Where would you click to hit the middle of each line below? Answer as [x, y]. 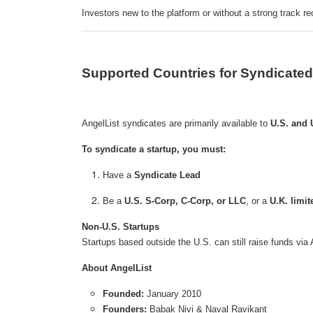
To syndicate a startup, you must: [154, 150]
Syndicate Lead [167, 175]
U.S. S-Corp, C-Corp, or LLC [185, 201]
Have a [118, 175]
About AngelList [117, 268]
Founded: [123, 294]
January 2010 [173, 294]
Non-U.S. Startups [121, 227]
